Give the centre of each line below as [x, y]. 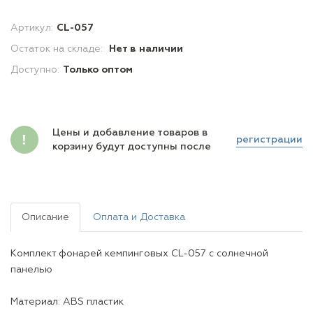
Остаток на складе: [58, 49]
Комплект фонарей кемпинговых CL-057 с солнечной [139, 254]
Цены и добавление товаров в [130, 133]
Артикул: [32, 28]
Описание [45, 217]
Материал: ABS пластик [67, 302]
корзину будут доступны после [132, 147]
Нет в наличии [146, 49]
